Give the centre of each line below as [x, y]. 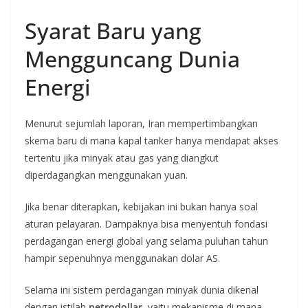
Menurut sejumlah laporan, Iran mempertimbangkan [141, 124]
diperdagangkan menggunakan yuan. [106, 175]
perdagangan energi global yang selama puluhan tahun [146, 241]
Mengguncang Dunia [132, 59]
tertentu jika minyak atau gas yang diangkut [122, 158]
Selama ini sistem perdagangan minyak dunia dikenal [142, 290]
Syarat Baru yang [113, 31]
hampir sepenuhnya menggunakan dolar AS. [122, 258]
